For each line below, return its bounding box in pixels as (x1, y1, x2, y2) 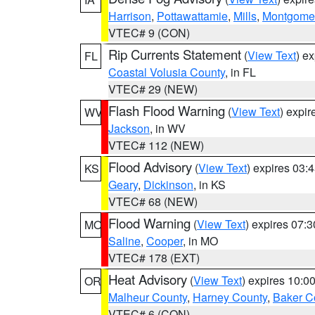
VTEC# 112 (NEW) (108, 137, 204, 153)
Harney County (193, 289, 267, 305)
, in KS (193, 176, 226, 193)
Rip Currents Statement (108, 45, 241, 63)
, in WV (150, 120, 186, 136)
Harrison (108, 8, 151, 24)
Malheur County (108, 289, 187, 305)
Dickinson (143, 176, 193, 193)
